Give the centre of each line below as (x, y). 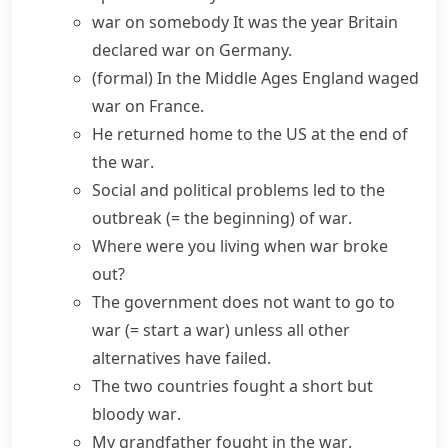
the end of (369, 134)
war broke (349, 246)
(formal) (122, 78)
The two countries (162, 386)
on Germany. (241, 50)
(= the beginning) (230, 218)
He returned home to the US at (211, 134)
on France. (162, 106)
